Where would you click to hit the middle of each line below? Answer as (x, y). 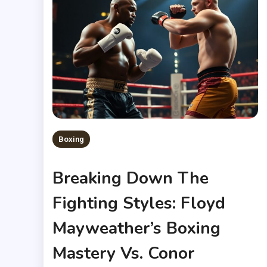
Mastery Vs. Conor (124, 253)
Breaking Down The (131, 178)
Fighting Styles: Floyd (139, 203)
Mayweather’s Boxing (137, 228)
